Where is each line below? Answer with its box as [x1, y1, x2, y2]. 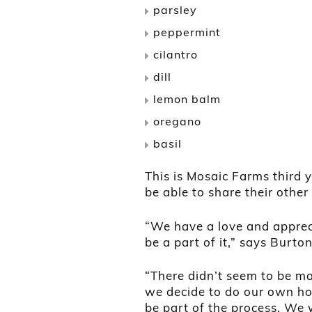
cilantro [153, 47, 198, 62]
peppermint [153, 25, 221, 40]
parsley [153, 3, 197, 17]
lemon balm [153, 92, 221, 107]
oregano [153, 114, 201, 129]
